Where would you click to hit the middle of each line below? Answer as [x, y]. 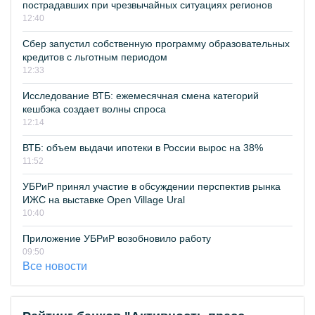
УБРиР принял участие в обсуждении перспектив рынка [152, 187]
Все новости [55, 266]
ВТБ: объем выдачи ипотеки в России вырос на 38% [143, 148]
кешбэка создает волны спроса [94, 109]
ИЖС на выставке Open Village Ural [104, 200]
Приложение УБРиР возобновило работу [117, 239]
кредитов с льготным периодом [95, 57]
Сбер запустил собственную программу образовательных [156, 44]
